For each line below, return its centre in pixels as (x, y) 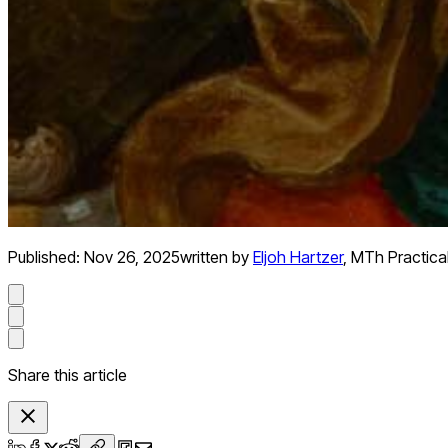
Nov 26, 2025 (132, 257)
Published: (46, 257)
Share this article (67, 375)
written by (214, 257)
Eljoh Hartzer (298, 257)
